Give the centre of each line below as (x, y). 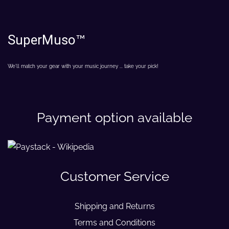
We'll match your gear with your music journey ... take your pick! (83, 66)
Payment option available (114, 118)
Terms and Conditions (114, 222)
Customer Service (114, 176)
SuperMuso (42, 40)
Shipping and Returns (114, 206)
